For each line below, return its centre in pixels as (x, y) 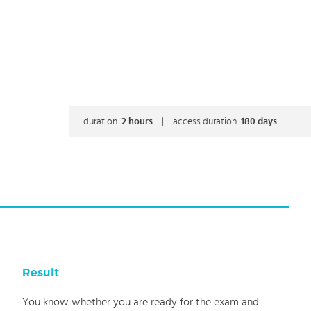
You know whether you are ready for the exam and (141, 302)
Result (41, 273)
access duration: (207, 121)
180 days (260, 121)
